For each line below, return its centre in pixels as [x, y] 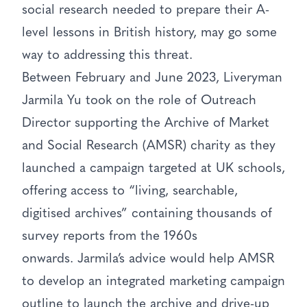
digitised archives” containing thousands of [147, 214]
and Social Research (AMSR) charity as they [149, 146]
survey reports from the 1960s [110, 236]
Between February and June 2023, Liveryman [152, 78]
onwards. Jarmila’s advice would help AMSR [148, 259]
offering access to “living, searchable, [130, 191]
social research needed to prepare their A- [146, 10]
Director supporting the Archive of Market [146, 123]
